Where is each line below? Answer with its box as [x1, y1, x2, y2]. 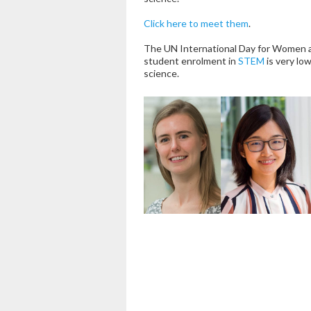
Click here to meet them [144, 17, 249, 30]
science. [144, 67, 179, 80]
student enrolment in [144, 55, 238, 67]
